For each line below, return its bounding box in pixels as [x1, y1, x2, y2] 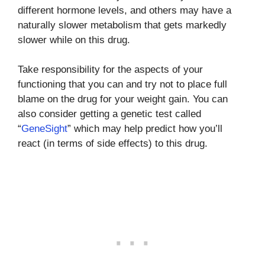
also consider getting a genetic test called [18, 108, 201, 119]
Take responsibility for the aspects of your [18, 64, 203, 75]
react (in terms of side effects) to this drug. [18, 138, 208, 149]
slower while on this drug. [18, 34, 130, 46]
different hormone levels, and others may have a [18, 4, 231, 16]
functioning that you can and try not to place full [18, 79, 227, 90]
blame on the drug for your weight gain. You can [18, 93, 228, 105]
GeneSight [21, 123, 67, 134]
